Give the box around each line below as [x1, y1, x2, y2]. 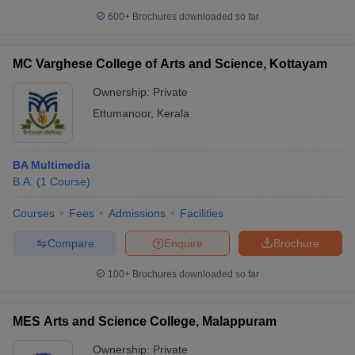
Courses [13, 207, 55, 219]
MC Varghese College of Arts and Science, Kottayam [13, 57, 327, 71]
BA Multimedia [13, 158, 90, 171]
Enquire [164, 236, 203, 250]
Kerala [157, 107, 189, 120]
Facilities [180, 207, 223, 219]
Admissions [109, 207, 166, 219]
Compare [47, 236, 94, 250]
